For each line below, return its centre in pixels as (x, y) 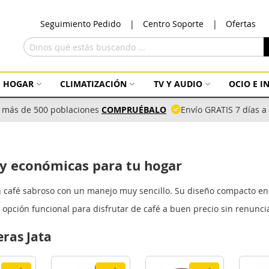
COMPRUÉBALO (134, 110)
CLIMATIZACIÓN (94, 84)
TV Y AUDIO (178, 84)
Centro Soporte (173, 24)
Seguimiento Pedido (80, 24)
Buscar (36, 62)
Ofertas (241, 24)
